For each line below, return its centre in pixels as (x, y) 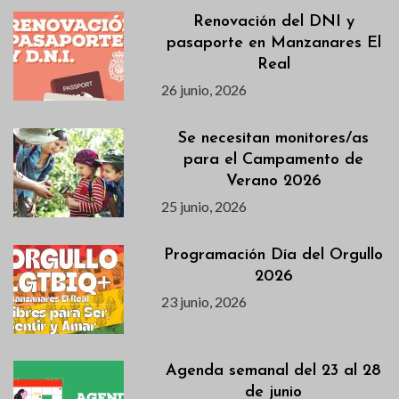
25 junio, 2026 (204, 206)
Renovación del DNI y (273, 21)
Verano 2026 (273, 181)
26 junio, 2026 (204, 89)
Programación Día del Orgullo (274, 255)
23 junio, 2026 (204, 301)
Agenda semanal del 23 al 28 (274, 370)
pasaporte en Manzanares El (273, 43)
